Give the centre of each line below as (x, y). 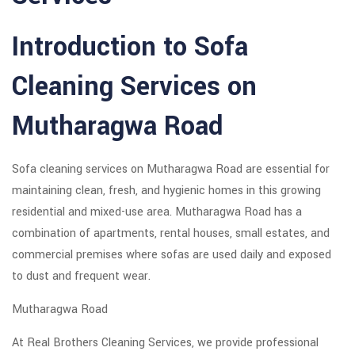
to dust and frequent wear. (81, 277)
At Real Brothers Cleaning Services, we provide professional (165, 343)
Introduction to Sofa (130, 48)
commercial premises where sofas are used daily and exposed (172, 255)
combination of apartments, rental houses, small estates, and (171, 234)
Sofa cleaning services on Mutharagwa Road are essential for (171, 170)
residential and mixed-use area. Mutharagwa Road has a (157, 212)
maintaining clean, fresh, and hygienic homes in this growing (166, 191)
